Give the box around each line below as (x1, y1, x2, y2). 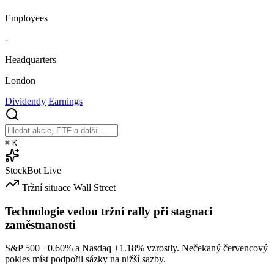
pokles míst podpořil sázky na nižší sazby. (5, 254, 166, 265)
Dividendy (5, 95, 46, 106)
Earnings (48, 95, 83, 106)
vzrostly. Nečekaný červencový (144, 243, 268, 254)
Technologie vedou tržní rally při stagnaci (5, 204, 212, 218)
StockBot (5, 165, 41, 176)
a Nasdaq (73, 243, 114, 254)
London (5, 75, 35, 86)
